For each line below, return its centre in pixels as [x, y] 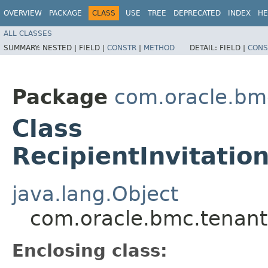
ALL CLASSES [28, 33]
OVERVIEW [23, 13]
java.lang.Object [95, 194]
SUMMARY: [23, 48]
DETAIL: [205, 48]
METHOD [159, 48]
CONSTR [122, 48]
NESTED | [61, 48]
